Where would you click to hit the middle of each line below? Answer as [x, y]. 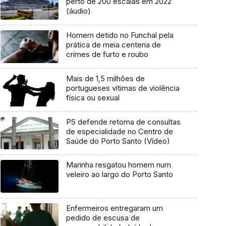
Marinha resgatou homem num [118, 165]
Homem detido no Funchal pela [120, 35]
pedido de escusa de [103, 217]
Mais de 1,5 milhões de [105, 78]
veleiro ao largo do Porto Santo [119, 175]
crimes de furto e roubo [107, 54]
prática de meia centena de [113, 45]
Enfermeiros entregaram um [114, 208]
